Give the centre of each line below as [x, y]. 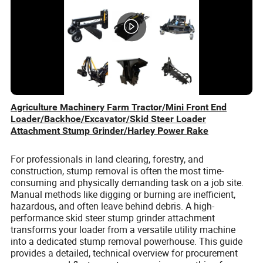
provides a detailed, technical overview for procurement [124, 253]
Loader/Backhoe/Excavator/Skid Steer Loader [109, 119]
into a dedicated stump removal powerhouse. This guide [127, 242]
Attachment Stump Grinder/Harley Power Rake [110, 131]
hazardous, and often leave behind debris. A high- [113, 206]
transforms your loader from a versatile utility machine [123, 230]
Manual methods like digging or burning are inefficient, [123, 195]
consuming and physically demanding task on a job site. [127, 183]
